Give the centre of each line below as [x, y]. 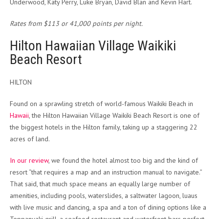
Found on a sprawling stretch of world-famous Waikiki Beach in [101, 104]
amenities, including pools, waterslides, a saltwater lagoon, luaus [104, 196]
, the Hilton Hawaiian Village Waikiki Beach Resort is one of [114, 116]
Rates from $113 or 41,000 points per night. [76, 24]
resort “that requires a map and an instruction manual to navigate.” [106, 172]
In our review [29, 161]
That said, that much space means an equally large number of [100, 184]
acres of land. [30, 139]
